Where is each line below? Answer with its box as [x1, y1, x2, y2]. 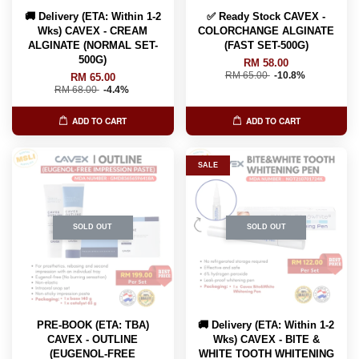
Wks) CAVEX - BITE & [212, 333, 320, 345]
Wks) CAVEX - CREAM [38, 24, 148, 37]
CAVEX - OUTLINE [47, 333, 139, 345]
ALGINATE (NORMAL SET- [27, 38, 158, 51]
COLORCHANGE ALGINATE [198, 24, 335, 37]
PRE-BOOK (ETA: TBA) [36, 318, 149, 331]
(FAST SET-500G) [224, 38, 309, 51]
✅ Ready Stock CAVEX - [207, 10, 326, 22]
